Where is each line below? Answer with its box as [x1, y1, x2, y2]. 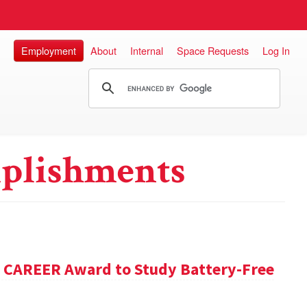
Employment [21, 43, 76, 58]
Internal [130, 43, 163, 58]
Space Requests [177, 43, 249, 58]
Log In [262, 43, 290, 58]
